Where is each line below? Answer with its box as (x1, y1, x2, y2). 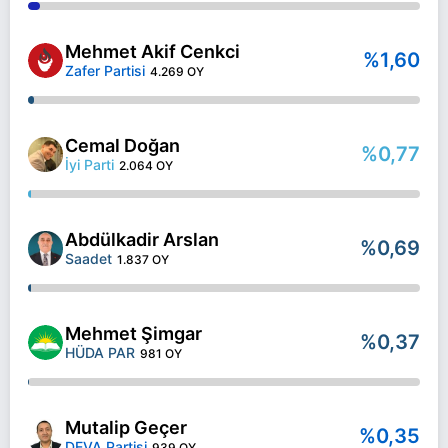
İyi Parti (65, 156, 114, 173)
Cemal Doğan (65, 135, 180, 156)
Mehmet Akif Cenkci (65, 41, 240, 62)
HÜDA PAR (65, 344, 135, 361)
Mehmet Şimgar (65, 323, 202, 344)
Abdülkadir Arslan (65, 229, 219, 250)
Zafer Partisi (65, 62, 145, 79)
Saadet (65, 250, 112, 267)
